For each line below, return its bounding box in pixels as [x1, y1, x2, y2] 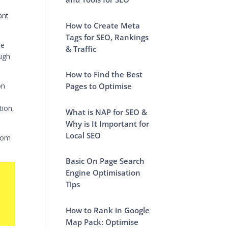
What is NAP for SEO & [66, 106, 148, 117]
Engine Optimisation [66, 167, 141, 178]
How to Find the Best [66, 69, 143, 79]
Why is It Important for [66, 118, 150, 129]
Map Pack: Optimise [66, 216, 139, 227]
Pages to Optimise [66, 81, 132, 91]
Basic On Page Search [66, 156, 145, 166]
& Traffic [66, 43, 97, 54]
